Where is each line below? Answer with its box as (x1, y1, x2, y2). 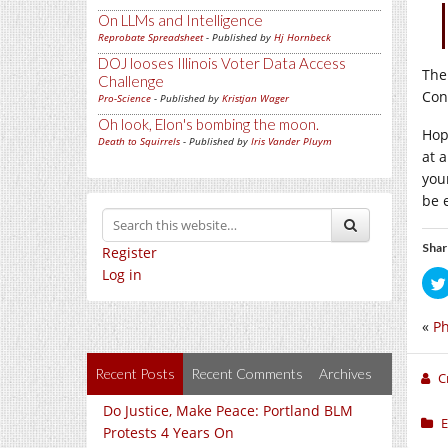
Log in (102, 265, 142, 284)
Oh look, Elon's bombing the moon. (98, 115, 319, 133)
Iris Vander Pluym (251, 134, 332, 148)
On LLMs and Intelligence (98, 11, 263, 29)
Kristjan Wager (222, 91, 289, 105)
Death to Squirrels (98, 134, 180, 148)
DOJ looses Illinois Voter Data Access (98, 54, 346, 72)
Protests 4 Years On (103, 423, 234, 442)
